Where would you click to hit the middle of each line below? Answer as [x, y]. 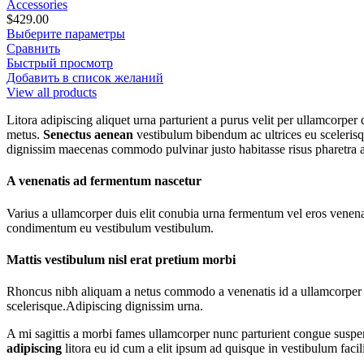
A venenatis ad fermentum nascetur [104, 181]
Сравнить [33, 49]
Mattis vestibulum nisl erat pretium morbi [121, 259]
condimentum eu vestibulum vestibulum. [110, 227]
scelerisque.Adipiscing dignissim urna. [105, 306]
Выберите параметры [66, 34]
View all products [52, 93]
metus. [25, 135]
